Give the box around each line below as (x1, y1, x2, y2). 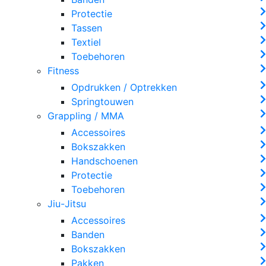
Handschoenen (71, 154, 138, 167)
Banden (71, 228, 104, 240)
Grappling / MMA (47, 109, 124, 122)
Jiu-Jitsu (47, 197, 86, 210)
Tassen (71, 21, 102, 34)
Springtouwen (71, 95, 134, 107)
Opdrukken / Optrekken (71, 81, 177, 93)
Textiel (71, 36, 101, 48)
